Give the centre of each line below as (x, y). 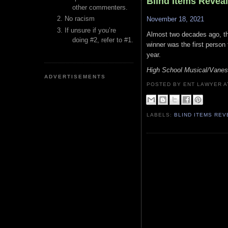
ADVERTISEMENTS (75, 76)
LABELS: (161, 115)
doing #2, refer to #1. (103, 40)
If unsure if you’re (90, 30)
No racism (80, 19)
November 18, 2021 (175, 19)
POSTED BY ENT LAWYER (185, 84)
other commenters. (100, 7)
